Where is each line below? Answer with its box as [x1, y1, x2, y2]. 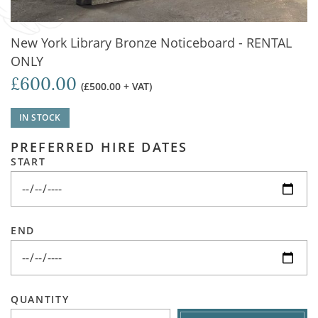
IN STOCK [19, 111, 61, 124]
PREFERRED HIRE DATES [11, 138, 188, 155]
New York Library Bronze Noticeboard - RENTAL [11, 34, 292, 51]
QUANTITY [11, 292, 70, 306]
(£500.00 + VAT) [81, 79, 152, 93]
